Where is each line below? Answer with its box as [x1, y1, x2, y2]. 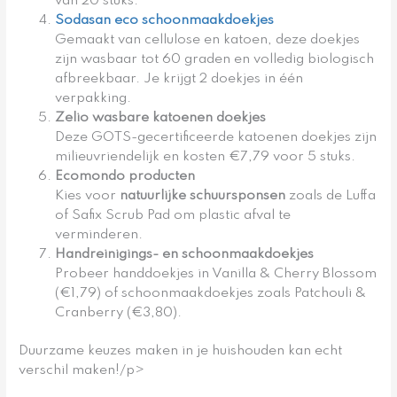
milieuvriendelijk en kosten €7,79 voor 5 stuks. [55, 150, 356, 164]
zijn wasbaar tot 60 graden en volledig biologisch [55, 52, 375, 66]
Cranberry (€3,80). [55, 306, 183, 320]
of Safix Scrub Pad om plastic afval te [55, 208, 292, 222]
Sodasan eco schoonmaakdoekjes [55, 13, 275, 27]
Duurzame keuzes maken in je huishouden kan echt [19, 343, 343, 358]
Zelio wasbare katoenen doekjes [55, 111, 267, 125]
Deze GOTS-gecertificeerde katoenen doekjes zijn [55, 130, 378, 144]
